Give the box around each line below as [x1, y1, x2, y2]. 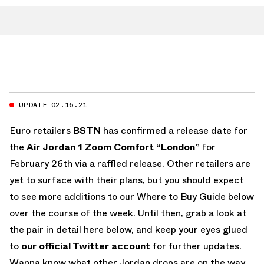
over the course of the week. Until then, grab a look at [9, 206, 246, 220]
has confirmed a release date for [101, 123, 247, 137]
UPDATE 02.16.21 [19, 99, 87, 110]
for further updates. [150, 239, 242, 253]
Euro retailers [9, 123, 73, 137]
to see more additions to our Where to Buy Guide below [9, 189, 254, 203]
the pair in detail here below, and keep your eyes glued [9, 222, 247, 236]
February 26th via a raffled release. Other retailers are [9, 156, 250, 170]
